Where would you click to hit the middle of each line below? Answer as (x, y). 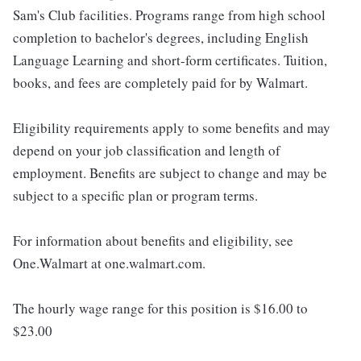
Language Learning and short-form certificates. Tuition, (170, 60)
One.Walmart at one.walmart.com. (109, 263)
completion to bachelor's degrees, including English (161, 37)
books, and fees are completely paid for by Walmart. (160, 82)
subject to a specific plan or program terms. (135, 195)
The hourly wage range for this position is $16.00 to (160, 308)
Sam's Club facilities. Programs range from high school (169, 15)
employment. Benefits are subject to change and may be (170, 172)
